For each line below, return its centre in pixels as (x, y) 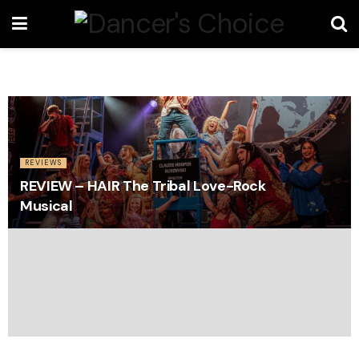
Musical (46, 206)
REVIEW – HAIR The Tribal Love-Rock (143, 186)
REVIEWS (43, 163)
